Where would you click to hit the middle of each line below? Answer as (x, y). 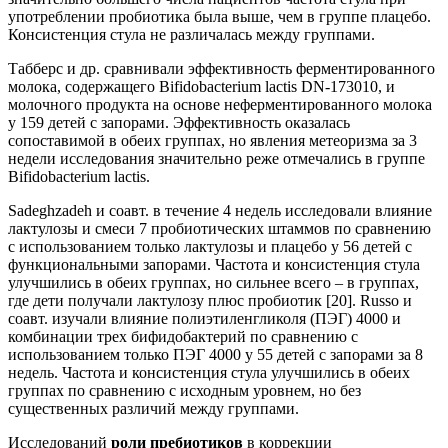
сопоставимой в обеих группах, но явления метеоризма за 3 (212, 140)
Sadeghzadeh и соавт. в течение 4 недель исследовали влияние (220, 210)
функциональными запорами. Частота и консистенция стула (214, 264)
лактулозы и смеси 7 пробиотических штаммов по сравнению (219, 228)
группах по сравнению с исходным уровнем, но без (184, 390)
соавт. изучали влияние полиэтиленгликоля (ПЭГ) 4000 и (204, 318)
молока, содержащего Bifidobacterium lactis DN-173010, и (201, 86)
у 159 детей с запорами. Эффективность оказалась (179, 122)
